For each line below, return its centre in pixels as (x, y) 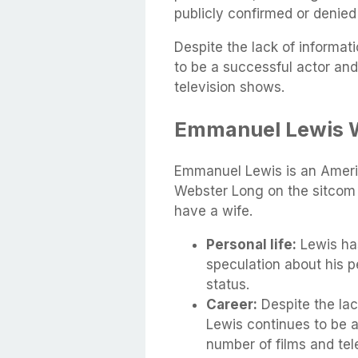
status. (228, 285)
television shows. (229, 87)
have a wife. (213, 211)
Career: (232, 305)
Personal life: (251, 245)
